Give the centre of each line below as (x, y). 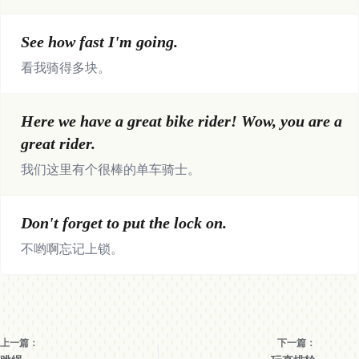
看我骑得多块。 (66, 68)
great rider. (58, 143)
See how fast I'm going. (99, 42)
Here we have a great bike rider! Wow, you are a (182, 121)
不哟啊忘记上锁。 (72, 249)
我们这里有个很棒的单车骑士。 (111, 169)
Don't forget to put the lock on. (124, 223)
